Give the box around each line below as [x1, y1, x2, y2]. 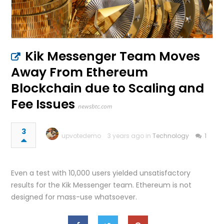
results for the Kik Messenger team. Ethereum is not [11, 180, 192, 190]
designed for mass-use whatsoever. [11, 192, 137, 202]
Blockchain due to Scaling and [11, 79, 204, 97]
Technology [152, 131, 189, 140]
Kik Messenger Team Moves [25, 47, 200, 65]
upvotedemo [61, 131, 101, 140]
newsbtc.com [78, 102, 112, 111]
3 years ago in [107, 131, 153, 140]
